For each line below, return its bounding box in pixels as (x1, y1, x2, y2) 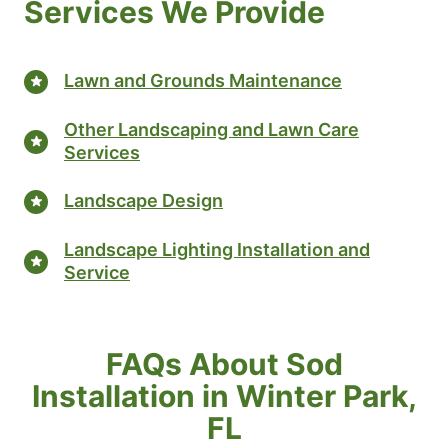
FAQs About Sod (105, 345, 343, 382)
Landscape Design (64, 190, 223, 212)
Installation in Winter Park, (31, 377, 417, 414)
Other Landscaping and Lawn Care (64, 118, 359, 140)
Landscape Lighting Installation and (64, 238, 370, 260)
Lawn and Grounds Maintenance (64, 70, 342, 92)
